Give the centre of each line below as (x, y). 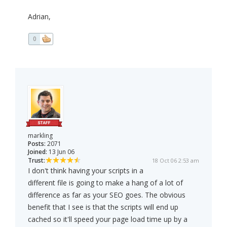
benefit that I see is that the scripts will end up (103, 207)
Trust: (36, 161)
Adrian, (39, 17)
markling (40, 136)
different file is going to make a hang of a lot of (105, 183)
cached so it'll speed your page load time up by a (108, 219)
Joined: (37, 152)
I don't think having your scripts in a (86, 171)
